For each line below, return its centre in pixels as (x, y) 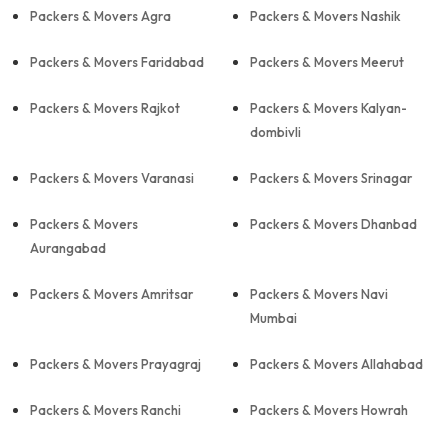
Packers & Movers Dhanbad (333, 224)
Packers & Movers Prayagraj (115, 364)
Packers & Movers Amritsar (111, 294)
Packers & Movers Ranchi (105, 410)
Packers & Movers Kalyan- (328, 108)
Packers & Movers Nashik (325, 16)
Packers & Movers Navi (319, 294)
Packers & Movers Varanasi (112, 178)
